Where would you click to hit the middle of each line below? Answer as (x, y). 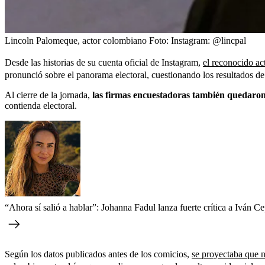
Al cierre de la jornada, (47, 95)
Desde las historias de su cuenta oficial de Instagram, (104, 62)
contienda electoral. (41, 106)
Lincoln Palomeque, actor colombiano (76, 41)
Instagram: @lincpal (209, 41)
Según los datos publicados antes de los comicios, (98, 254)
